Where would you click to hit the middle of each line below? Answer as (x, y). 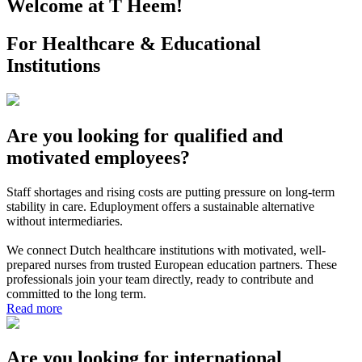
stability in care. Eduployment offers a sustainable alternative (160, 206)
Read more (34, 308)
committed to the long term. (76, 293)
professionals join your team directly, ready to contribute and (160, 279)
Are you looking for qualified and (145, 135)
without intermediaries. (65, 221)
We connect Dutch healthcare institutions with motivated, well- (166, 250)
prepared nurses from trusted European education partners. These (172, 264)
